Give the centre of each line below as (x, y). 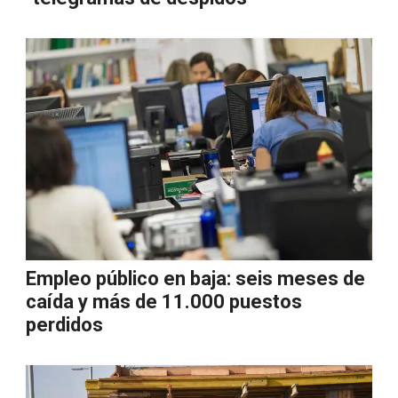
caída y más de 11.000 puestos (164, 302)
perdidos (64, 325)
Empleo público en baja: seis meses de (195, 279)
